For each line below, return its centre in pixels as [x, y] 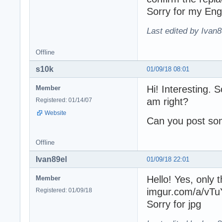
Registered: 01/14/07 [64, 100]
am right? [167, 101]
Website [55, 113]
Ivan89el [51, 159]
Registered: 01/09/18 [64, 190]
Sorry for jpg [174, 204]
